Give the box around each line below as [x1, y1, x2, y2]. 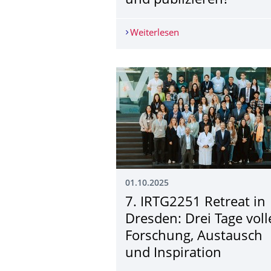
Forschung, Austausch [125, 230, 263, 243]
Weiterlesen [129, 28, 179, 38]
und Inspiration [125, 247, 221, 260]
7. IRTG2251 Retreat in [125, 196, 266, 209]
